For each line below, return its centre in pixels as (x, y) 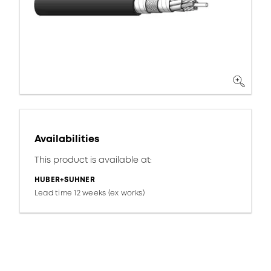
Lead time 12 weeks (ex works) (90, 193)
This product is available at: (93, 160)
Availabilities (67, 139)
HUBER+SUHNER (65, 180)
